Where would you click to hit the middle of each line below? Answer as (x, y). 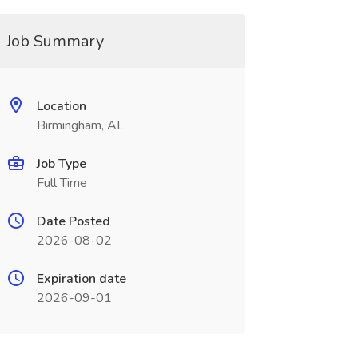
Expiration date (81, 279)
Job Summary (55, 41)
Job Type (61, 164)
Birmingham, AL (80, 125)
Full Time (62, 183)
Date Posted (73, 221)
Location (61, 106)
